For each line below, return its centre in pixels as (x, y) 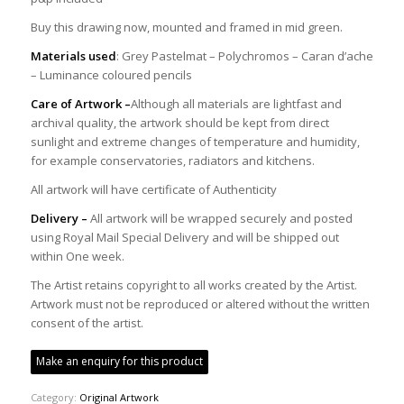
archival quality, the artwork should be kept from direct (179, 123)
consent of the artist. (87, 323)
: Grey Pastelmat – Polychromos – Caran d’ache (244, 56)
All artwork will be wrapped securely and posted (221, 219)
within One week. (77, 257)
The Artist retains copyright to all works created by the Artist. (195, 285)
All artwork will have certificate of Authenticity (153, 190)
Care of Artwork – (80, 104)
